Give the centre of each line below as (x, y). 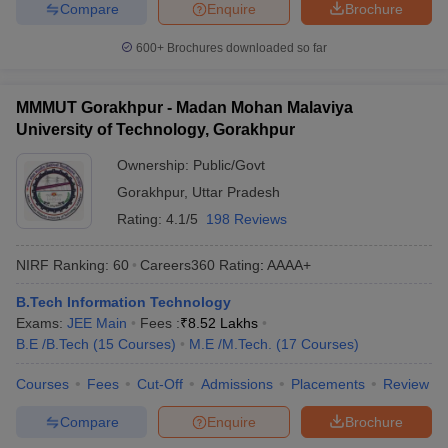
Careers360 (177, 264)
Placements (328, 384)
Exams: (41, 323)
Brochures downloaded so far (245, 48)
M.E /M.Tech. (230, 344)
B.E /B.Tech (52, 344)
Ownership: (155, 165)
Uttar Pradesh (236, 192)
